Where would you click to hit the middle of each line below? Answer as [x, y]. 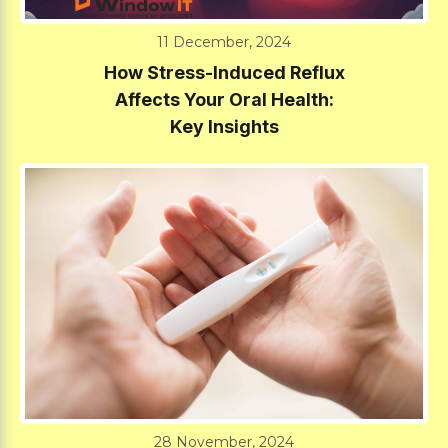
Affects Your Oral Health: [224, 99]
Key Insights [224, 126]
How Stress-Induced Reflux [224, 72]
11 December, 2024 [224, 41]
